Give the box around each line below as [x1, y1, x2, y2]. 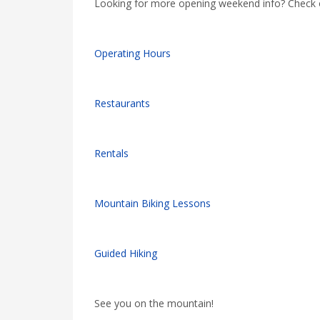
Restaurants [94, 96, 150, 110]
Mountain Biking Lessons [94, 196, 211, 210]
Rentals [94, 146, 129, 160]
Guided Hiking [94, 246, 157, 260]
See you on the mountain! [94, 296, 214, 310]
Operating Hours [94, 46, 171, 60]
